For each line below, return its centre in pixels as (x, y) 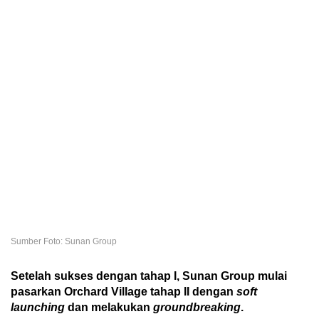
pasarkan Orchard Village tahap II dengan (124, 291)
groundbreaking (197, 307)
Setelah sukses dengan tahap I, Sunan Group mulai (149, 276)
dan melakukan (109, 307)
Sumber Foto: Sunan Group (64, 241)
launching (38, 307)
